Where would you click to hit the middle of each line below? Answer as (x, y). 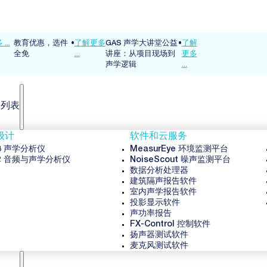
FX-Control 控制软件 (170, 225)
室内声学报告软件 (163, 193)
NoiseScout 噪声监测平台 (180, 161)
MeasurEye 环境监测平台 (179, 150)
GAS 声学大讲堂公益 (142, 44)
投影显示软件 (155, 204)
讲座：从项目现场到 (141, 54)
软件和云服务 (158, 137)
